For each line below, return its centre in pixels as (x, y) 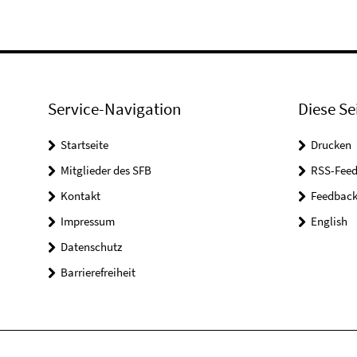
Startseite (84, 145)
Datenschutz (91, 247)
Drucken (331, 145)
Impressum (88, 221)
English (329, 221)
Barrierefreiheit (98, 272)
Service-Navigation (114, 109)
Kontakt (80, 196)
